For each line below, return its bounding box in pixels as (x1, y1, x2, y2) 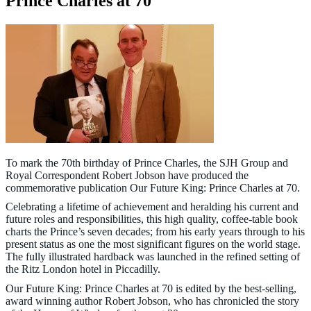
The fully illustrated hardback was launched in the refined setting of (6, 251, 300, 263)
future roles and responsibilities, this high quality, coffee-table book (6, 213, 298, 226)
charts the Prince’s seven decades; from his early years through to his (6, 226, 305, 238)
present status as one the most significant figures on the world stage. (6, 238, 301, 251)
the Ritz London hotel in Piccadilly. (6, 263, 160, 276)
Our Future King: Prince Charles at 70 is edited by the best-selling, (6, 282, 296, 294)
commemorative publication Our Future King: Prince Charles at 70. (6, 181, 300, 194)
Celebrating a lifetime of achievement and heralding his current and (6, 201, 299, 213)
